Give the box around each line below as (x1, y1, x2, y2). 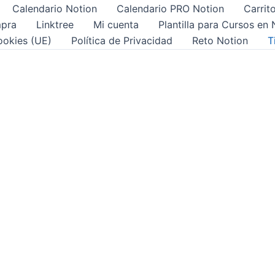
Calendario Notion (12, 2, 97, 15)
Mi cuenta (93, 18, 139, 31)
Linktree (36, 18, 74, 31)
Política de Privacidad (71, 34, 172, 47)
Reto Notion (192, 34, 248, 47)
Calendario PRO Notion (117, 2, 224, 15)
